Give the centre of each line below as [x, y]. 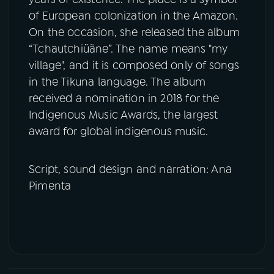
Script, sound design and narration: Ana [131, 169]
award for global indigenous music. [119, 132]
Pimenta [50, 186]
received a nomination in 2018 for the [124, 99]
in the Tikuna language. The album [117, 82]
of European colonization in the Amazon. [134, 16]
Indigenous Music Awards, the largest [124, 115]
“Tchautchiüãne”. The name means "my [128, 49]
